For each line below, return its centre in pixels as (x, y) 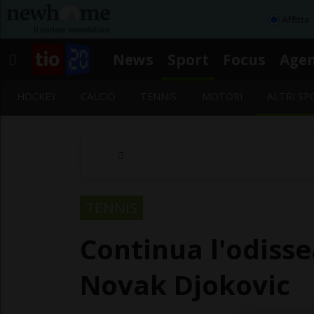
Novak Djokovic (185, 284)
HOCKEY (36, 96)
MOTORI (222, 96)
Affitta (295, 19)
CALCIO (98, 96)
